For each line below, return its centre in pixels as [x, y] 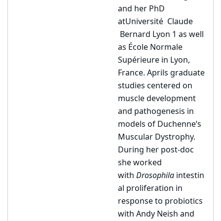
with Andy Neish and [156, 214]
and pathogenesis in [156, 111]
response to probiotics [160, 201]
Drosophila [155, 176]
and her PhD [141, 9]
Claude [180, 22]
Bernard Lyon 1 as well [161, 35]
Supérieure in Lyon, [154, 60]
